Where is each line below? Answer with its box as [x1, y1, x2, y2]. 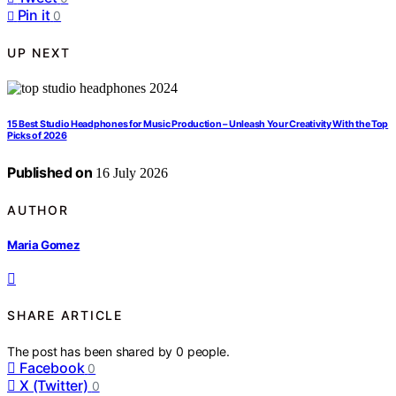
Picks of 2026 [7, 130, 67, 142]
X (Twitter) [19, 376, 88, 394]
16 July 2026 [92, 165, 169, 181]
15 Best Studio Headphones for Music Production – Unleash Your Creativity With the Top [7, 118, 389, 131]
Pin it [17, 6, 50, 25]
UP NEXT [7, 44, 71, 60]
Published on [7, 164, 93, 182]
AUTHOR [7, 202, 69, 217]
